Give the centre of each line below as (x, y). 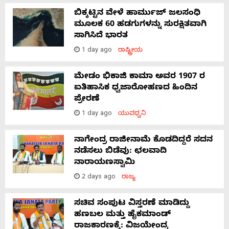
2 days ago (101, 177)
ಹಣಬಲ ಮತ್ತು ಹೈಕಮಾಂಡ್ (122, 215)
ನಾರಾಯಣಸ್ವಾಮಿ (105, 163)
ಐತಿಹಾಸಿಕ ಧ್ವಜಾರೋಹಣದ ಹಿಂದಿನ (136, 88)
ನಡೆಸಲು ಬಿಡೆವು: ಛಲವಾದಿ (120, 152)
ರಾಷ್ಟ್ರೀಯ (130, 51)
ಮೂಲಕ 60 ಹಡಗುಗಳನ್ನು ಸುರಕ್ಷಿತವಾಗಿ (140, 25)
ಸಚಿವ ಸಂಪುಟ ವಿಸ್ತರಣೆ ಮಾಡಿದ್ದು (132, 204)
